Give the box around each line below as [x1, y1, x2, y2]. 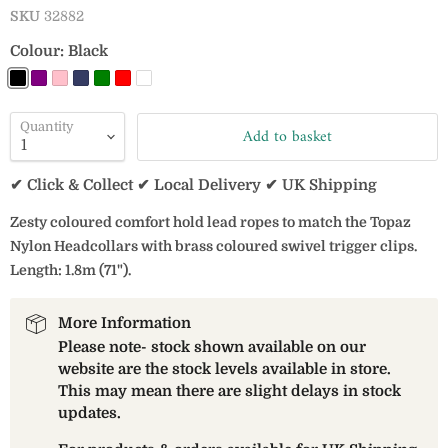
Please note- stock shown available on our [58, 338, 366, 356]
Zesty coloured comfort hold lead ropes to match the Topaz [10, 214, 411, 230]
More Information [58, 314, 191, 332]
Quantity [20, 119, 74, 134]
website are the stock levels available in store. [58, 360, 391, 378]
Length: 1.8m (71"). [10, 262, 131, 278]
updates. [58, 404, 121, 422]
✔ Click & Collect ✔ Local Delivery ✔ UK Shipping [10, 176, 377, 194]
